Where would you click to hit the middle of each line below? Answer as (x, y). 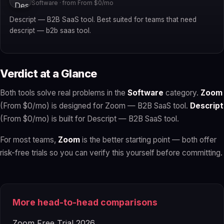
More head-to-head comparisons (85, 202)
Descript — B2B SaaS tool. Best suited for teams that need (103, 20)
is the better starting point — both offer (148, 140)
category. (182, 93)
